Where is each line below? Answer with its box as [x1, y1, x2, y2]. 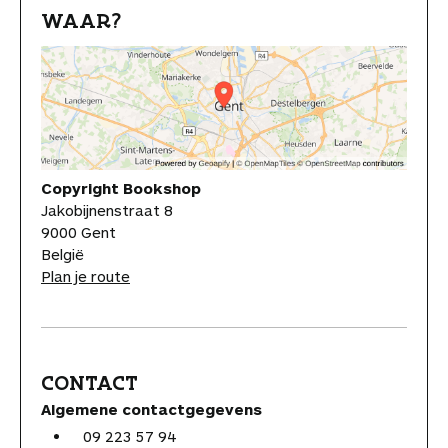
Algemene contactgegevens [41, 399, 262, 418]
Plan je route [41, 266, 130, 285]
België [41, 244, 84, 263]
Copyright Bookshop [41, 178, 201, 197]
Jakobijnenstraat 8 [41, 200, 173, 219]
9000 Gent [41, 222, 116, 241]
